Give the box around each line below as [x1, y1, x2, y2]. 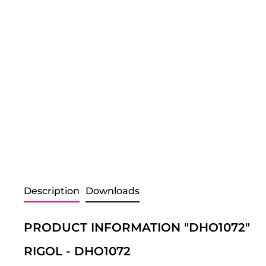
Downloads [85, 185, 140, 197]
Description [24, 185, 80, 197]
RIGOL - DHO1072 [24, 244, 134, 258]
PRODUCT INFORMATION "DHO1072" [24, 220, 250, 235]
